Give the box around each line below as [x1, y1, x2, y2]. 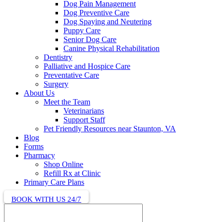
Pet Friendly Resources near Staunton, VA [44, 124, 176, 133]
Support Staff [63, 115, 105, 124]
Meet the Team [44, 98, 90, 107]
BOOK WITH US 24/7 [11, 195, 81, 204]
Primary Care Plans [24, 178, 84, 187]
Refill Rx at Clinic [44, 169, 101, 178]
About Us [24, 89, 55, 98]
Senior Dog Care [63, 35, 116, 44]
